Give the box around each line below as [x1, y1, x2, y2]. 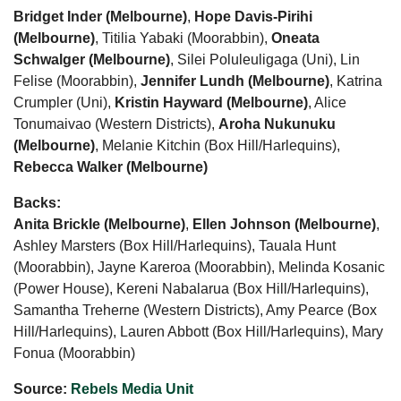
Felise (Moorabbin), [13, 73, 141, 89]
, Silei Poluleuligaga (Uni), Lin [170, 51, 360, 67]
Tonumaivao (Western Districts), [13, 115, 218, 132]
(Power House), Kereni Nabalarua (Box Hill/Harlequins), [13, 280, 369, 296]
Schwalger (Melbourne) [13, 51, 170, 67]
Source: [13, 380, 71, 397]
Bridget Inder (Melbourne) [13, 8, 187, 24]
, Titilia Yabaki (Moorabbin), [95, 30, 271, 46]
